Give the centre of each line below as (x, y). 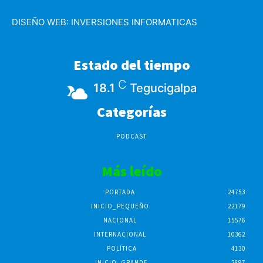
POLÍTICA (122, 249)
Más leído (131, 171)
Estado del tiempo (131, 65)
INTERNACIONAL (120, 235)
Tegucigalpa (163, 88)
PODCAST (131, 136)
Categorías (131, 112)
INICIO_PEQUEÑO (120, 206)
